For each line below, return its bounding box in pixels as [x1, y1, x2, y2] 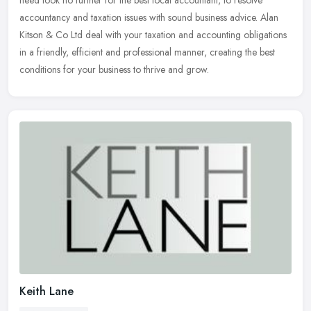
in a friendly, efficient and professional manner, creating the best [19, 45, 275, 60]
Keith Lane [19, 283, 74, 299]
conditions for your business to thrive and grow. [19, 62, 209, 77]
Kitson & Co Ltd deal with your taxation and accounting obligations [19, 28, 287, 42]
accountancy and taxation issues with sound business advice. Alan [19, 10, 278, 25]
